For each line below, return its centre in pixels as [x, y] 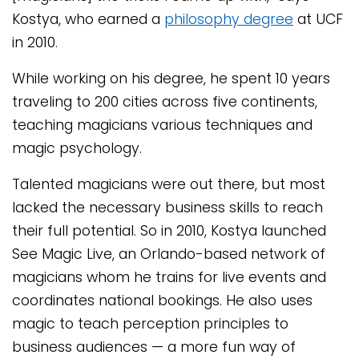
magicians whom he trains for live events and [169, 278]
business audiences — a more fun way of [154, 347]
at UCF [318, 20]
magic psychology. [77, 149]
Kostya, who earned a [88, 20]
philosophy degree [229, 20]
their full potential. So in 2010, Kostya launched [169, 231]
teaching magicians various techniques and [162, 125]
